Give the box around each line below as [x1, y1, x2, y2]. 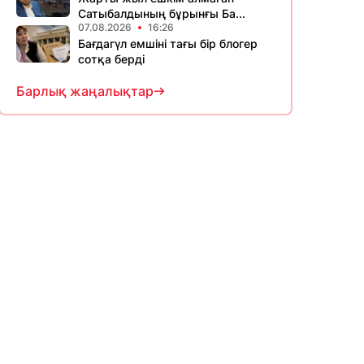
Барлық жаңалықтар [16, 83, 154, 99]
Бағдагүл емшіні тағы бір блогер [78, 37, 258, 50]
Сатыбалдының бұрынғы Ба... [78, 6, 245, 20]
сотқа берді [78, 52, 145, 66]
